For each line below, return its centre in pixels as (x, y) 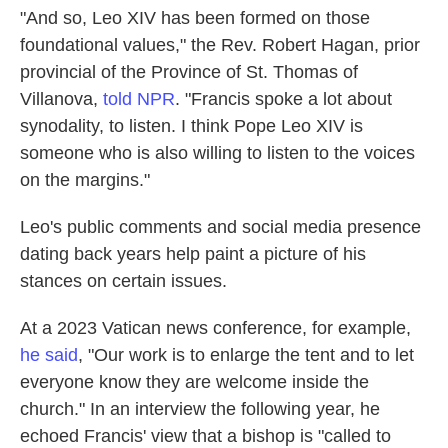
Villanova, (61, 99)
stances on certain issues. (123, 281)
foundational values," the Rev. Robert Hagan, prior (220, 45)
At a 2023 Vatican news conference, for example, (215, 328)
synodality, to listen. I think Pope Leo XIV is (191, 126)
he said (49, 355)
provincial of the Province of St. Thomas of (189, 72)
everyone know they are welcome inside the (194, 382)
